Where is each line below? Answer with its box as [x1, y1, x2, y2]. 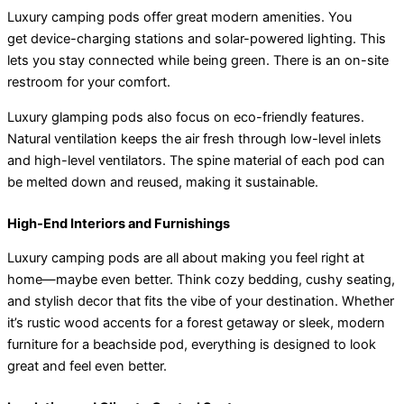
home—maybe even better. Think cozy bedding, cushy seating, [7, 271, 395, 289]
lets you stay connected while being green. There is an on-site [7, 52, 389, 69]
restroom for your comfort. [7, 74, 170, 91]
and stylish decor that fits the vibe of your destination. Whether [7, 293, 394, 310]
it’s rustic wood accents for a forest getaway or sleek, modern [7, 315, 385, 332]
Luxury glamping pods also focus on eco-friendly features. [7, 108, 364, 125]
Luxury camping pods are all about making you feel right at [7, 250, 364, 267]
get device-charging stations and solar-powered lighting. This [7, 31, 386, 48]
